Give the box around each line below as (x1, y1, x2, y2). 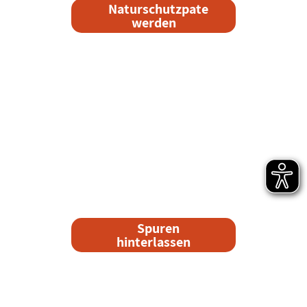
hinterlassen (116, 233, 191, 251)
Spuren (137, 219, 180, 237)
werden (131, 14, 176, 32)
